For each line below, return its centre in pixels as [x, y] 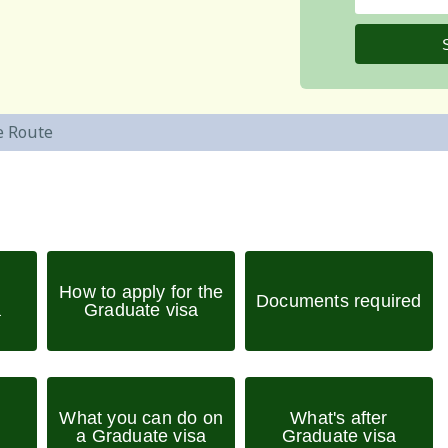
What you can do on [141, 418]
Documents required [339, 301]
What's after [339, 418]
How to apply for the [141, 292]
